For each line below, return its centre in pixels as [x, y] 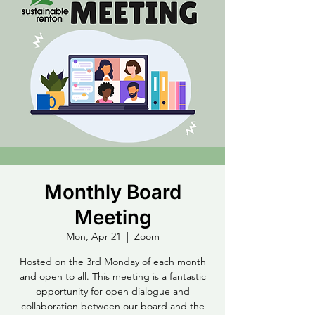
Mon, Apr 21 [93, 236]
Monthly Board [112, 192]
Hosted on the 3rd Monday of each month [112, 262]
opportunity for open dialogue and [112, 291]
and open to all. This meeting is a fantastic [112, 276]
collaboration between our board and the [112, 306]
